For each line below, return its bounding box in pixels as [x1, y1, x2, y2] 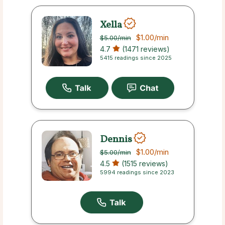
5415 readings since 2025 [99, 54, 172, 62]
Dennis [99, 132, 132, 147]
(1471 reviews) [120, 45, 170, 54]
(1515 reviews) [119, 159, 168, 168]
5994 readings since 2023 [99, 169, 174, 176]
